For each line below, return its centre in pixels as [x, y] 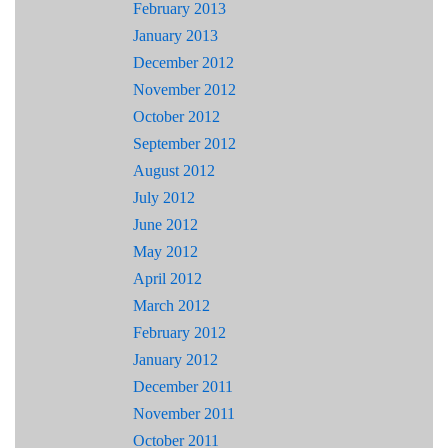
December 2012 [183, 63]
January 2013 [175, 36]
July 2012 [164, 198]
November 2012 [184, 90]
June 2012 [165, 225]
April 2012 [167, 279]
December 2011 [183, 387]
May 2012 [165, 252]
